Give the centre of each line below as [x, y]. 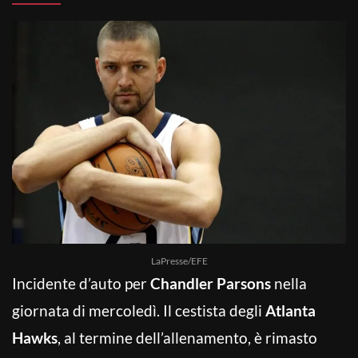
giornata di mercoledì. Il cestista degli [139, 310]
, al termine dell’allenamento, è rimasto [187, 337]
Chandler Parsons [211, 283]
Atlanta [290, 310]
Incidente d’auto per [81, 283]
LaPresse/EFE [179, 261]
